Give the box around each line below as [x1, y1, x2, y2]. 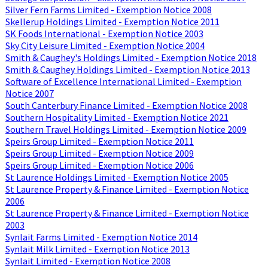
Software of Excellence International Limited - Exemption [5, 75, 242, 87]
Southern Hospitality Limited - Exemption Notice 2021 [5, 111, 229, 123]
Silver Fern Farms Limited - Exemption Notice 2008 [5, 3, 212, 16]
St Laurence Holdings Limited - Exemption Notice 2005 [5, 170, 229, 183]
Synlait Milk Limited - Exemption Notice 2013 [5, 242, 190, 255]
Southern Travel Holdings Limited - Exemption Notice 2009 [5, 123, 246, 135]
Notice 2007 [5, 87, 54, 99]
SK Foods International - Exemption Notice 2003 [5, 27, 203, 39]
